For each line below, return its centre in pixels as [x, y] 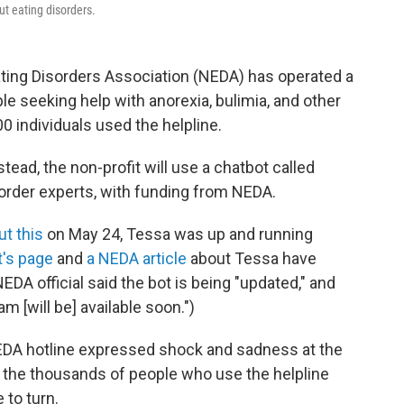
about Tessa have [252, 258]
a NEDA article [135, 258]
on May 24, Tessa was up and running [178, 234]
